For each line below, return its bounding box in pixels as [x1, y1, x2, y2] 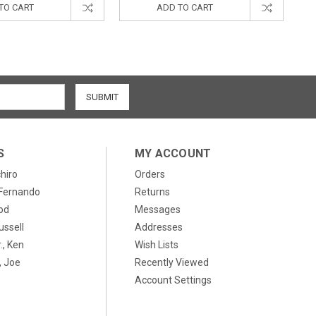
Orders [134, 169, 165, 180]
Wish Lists [134, 239, 178, 250]
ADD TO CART [157, 2, 213, 13]
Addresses [134, 221, 183, 233]
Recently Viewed [134, 257, 209, 268]
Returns [134, 186, 170, 197]
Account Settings [134, 274, 212, 286]
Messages [134, 204, 181, 215]
